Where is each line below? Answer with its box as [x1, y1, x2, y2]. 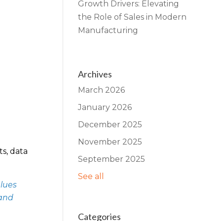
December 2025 [78, 120, 143, 130]
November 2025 [78, 137, 143, 147]
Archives [78, 69, 112, 80]
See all [78, 172, 105, 182]
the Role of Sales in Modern [78, 12, 187, 22]
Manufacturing [78, 25, 139, 35]
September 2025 [78, 154, 146, 164]
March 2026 [78, 85, 125, 95]
